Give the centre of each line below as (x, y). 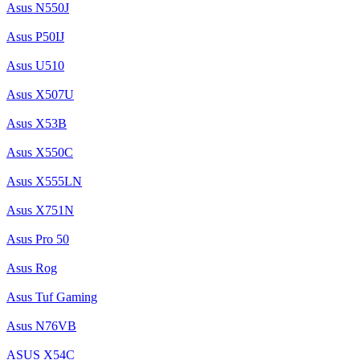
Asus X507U (40, 94)
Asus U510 (35, 65)
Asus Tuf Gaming (52, 297)
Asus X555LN (44, 181)
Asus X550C (40, 152)
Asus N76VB (41, 325)
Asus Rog (32, 268)
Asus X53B (37, 123)
